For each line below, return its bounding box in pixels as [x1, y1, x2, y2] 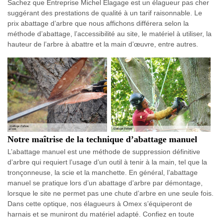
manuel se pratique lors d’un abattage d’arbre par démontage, [7, 179, 203, 187]
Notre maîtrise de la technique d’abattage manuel [7, 134, 197, 145]
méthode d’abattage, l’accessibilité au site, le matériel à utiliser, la [7, 30, 212, 38]
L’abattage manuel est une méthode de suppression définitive [7, 148, 200, 156]
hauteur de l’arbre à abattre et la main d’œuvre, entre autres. [7, 40, 198, 48]
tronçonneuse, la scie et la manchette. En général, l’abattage [7, 168, 198, 177]
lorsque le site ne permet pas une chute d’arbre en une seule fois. [7, 189, 214, 198]
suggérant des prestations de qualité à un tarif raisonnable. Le [7, 9, 202, 17]
